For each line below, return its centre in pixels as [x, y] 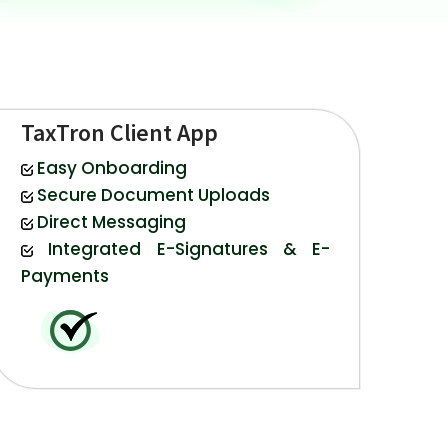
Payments [64, 276]
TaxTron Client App [119, 133]
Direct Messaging [111, 222]
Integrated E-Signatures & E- [189, 249]
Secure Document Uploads [153, 195]
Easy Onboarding [111, 168]
